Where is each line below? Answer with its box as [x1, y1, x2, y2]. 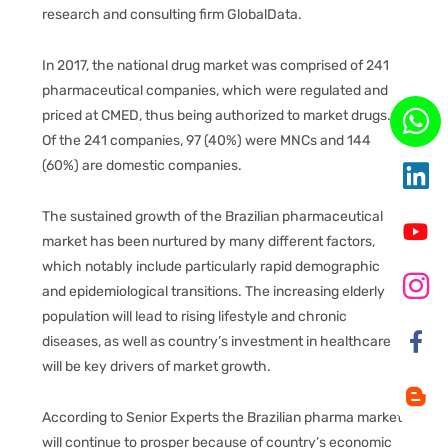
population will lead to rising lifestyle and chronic [42, 308, 347, 325]
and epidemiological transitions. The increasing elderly [42, 283, 385, 300]
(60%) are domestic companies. [42, 157, 242, 174]
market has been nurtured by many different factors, [42, 233, 375, 250]
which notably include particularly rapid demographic [42, 258, 380, 275]
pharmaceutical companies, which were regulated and [42, 82, 388, 99]
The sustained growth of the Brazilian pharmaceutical [42, 208, 383, 225]
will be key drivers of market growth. [42, 358, 271, 375]
